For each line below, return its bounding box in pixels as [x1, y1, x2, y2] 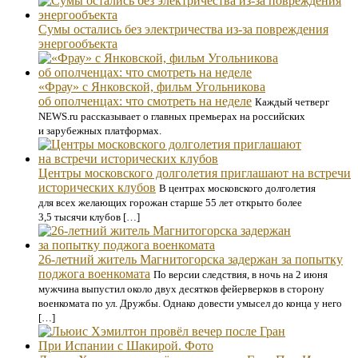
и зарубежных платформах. [38, 125, 161, 137]
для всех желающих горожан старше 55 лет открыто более [38, 197, 302, 209]
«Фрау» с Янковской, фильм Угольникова [38, 80, 265, 93]
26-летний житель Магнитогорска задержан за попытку [38, 253, 343, 266]
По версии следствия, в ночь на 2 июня [153, 268, 328, 280]
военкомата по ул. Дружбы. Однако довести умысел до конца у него [38, 297, 342, 309]
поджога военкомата [38, 267, 150, 280]
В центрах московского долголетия [159, 182, 316, 194]
